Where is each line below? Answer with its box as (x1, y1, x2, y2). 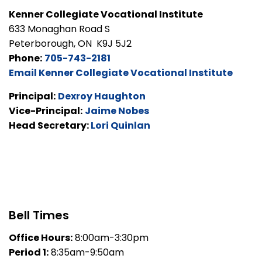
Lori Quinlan (91, 118, 150, 132)
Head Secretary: (9, 118, 91, 132)
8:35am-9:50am (49, 245, 124, 259)
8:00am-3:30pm (73, 230, 149, 244)
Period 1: (9, 245, 49, 259)
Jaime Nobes (85, 104, 149, 118)
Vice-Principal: (9, 104, 82, 118)
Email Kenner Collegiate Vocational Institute (9, 65, 233, 80)
